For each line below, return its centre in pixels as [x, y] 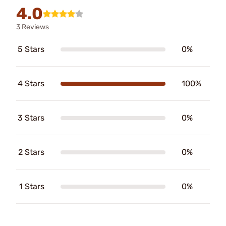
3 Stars [31, 118]
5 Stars [31, 49]
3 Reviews [33, 27]
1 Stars [32, 186]
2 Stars [31, 152]
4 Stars [31, 83]
